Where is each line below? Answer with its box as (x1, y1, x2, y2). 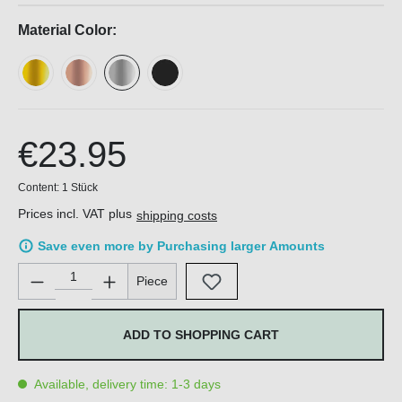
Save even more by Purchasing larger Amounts (38, 239, 325, 254)
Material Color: (18, 22, 117, 39)
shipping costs (136, 207, 217, 223)
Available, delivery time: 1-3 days (31, 377, 221, 392)
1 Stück (62, 181, 98, 195)
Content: (18, 181, 62, 195)
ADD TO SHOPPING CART (123, 328, 279, 343)
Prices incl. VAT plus (18, 206, 135, 222)
